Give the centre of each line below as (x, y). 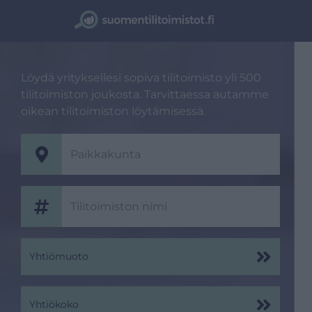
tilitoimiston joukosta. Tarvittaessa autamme (145, 94)
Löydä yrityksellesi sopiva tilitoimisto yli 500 (141, 78)
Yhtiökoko (54, 304)
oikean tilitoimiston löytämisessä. (113, 111)
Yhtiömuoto (59, 256)
